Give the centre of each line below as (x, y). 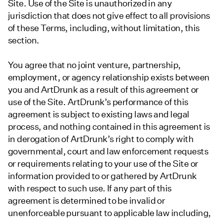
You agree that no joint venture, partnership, (94, 65)
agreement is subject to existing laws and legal (99, 114)
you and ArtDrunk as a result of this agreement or (103, 90)
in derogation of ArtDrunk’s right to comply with (101, 139)
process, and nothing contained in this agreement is (109, 127)
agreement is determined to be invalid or (87, 201)
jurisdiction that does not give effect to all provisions (109, 16)
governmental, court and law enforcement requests (108, 151)
